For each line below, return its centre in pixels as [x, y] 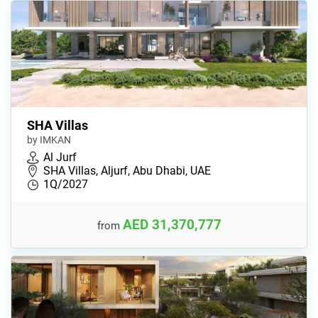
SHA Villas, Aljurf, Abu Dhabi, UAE [127, 171]
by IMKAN [49, 140]
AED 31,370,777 [172, 224]
